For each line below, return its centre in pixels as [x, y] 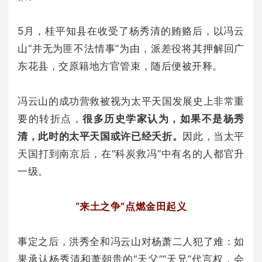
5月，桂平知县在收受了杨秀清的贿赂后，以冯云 [131, 31]
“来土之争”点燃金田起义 [131, 206]
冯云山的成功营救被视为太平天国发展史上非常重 [131, 101]
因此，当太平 [213, 136]
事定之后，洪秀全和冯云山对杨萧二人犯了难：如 [131, 241]
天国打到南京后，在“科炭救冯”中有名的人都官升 [131, 154]
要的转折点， [50, 118]
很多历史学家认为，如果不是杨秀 [163, 118]
